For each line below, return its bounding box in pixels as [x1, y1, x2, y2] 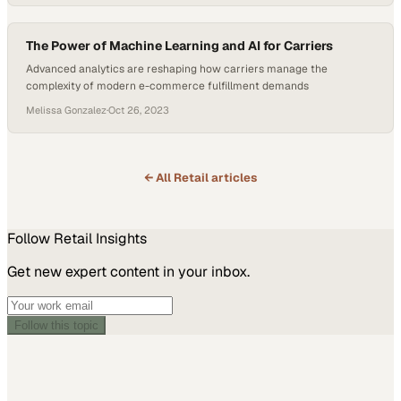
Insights [92, 229, 147, 248]
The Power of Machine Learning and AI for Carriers [26, 38, 333, 54]
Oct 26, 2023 [108, 104, 169, 116]
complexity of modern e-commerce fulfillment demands [26, 79, 309, 93]
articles [209, 170, 257, 185]
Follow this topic [14, 319, 98, 332]
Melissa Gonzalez [26, 104, 107, 116]
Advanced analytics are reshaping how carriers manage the [26, 62, 328, 76]
